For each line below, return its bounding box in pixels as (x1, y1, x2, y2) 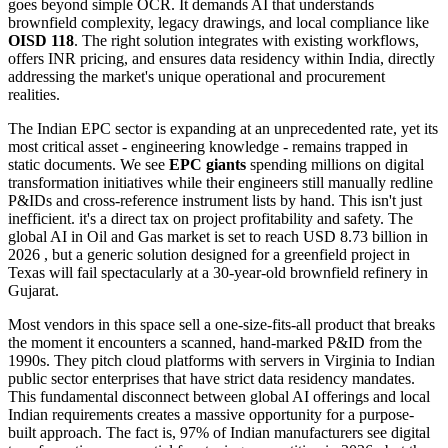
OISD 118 (8, 31, 74, 49)
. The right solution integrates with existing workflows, (74, 31, 419, 49)
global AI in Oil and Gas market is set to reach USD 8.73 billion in (8, 227, 428, 245)
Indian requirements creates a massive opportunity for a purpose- (8, 405, 414, 423)
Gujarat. (8, 281, 59, 299)
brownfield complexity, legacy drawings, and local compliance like (8, 13, 429, 31)
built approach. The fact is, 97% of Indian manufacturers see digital (8, 423, 430, 441)
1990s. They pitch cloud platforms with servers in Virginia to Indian (8, 351, 435, 369)
